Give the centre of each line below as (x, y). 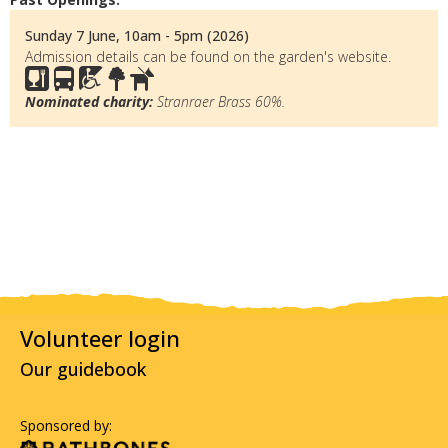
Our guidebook (83, 369)
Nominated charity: (89, 101)
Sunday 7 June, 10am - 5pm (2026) (137, 35)
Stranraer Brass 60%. (219, 101)
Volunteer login (100, 338)
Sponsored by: (66, 425)
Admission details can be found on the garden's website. (208, 56)
